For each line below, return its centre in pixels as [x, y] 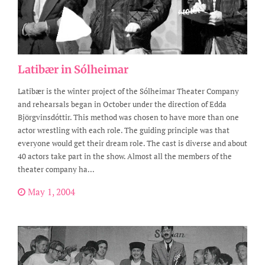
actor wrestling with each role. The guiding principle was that [124, 130]
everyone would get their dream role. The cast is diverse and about [132, 143]
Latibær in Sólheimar [73, 69]
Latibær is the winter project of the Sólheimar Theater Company [128, 91]
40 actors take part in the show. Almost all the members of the [125, 156]
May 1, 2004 [50, 191]
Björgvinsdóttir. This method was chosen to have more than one [128, 117]
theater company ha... [56, 169]
